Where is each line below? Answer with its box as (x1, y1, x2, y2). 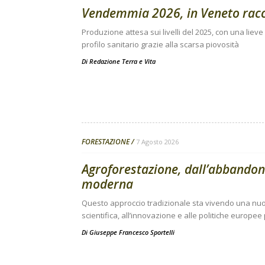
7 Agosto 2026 (136, 137, 179, 146)
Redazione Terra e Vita (89, 57, 156, 66)
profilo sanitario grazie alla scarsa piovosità (82, 39, 239, 50)
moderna (82, 176, 133, 192)
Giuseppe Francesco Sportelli (89, 228, 174, 237)
